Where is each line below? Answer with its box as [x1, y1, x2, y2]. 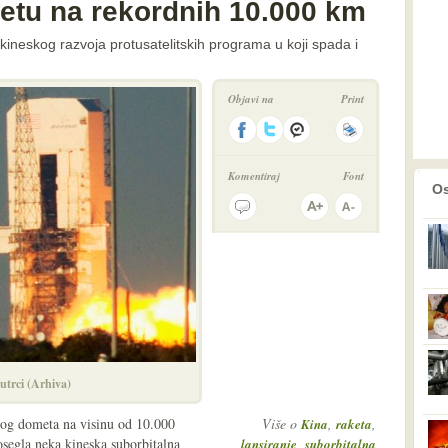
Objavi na [228, 91, 274, 107]
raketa [336, 415, 372, 433]
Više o [262, 414, 301, 433]
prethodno [352, 175, 408, 189]
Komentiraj [228, 168, 280, 184]
